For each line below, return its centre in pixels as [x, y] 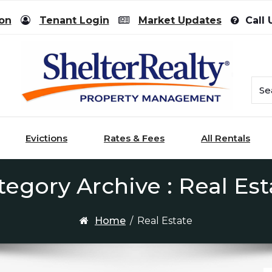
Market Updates [180, 20]
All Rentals [226, 138]
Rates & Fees [134, 138]
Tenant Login [74, 20]
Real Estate [165, 221]
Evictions [46, 138]
